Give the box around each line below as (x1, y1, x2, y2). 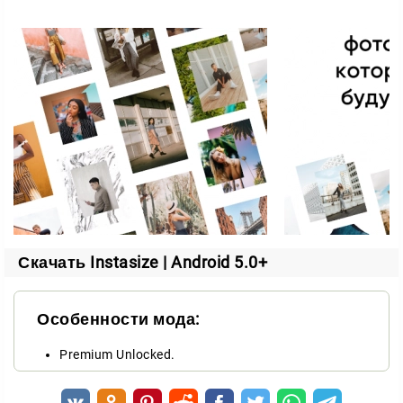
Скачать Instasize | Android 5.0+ (18, 253, 267, 272)
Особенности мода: (37, 309, 200, 328)
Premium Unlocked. (59, 347, 175, 362)
